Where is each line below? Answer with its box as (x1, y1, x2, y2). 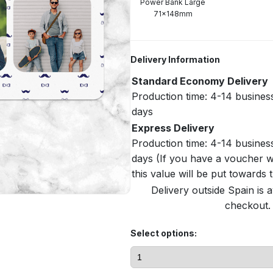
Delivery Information (130, 54, 220, 65)
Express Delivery (132, 122, 214, 134)
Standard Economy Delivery (132, 75, 268, 87)
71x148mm (153, 9, 193, 18)
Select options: (130, 228, 197, 238)
